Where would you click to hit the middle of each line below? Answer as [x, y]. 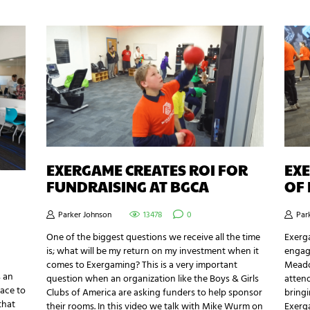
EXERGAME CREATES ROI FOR [147, 170]
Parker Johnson [85, 215]
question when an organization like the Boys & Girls [153, 279]
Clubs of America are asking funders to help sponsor [155, 293]
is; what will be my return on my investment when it [153, 251]
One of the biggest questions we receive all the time [154, 237]
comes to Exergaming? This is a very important [142, 265]
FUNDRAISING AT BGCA [128, 187]
